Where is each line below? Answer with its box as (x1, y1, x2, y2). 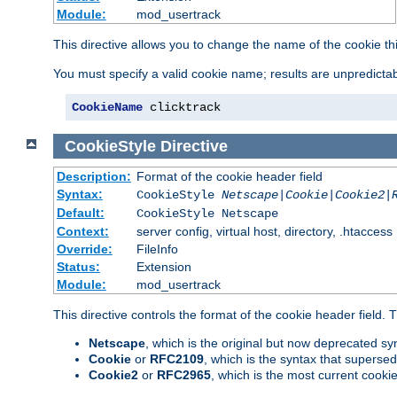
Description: (56, 169, 131, 184)
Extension (136, 260, 191, 275)
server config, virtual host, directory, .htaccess (136, 224, 393, 239)
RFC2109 (150, 352, 204, 367)
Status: (56, 260, 100, 275)
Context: (56, 224, 109, 239)
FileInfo (136, 242, 178, 257)
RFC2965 (157, 368, 211, 383)
